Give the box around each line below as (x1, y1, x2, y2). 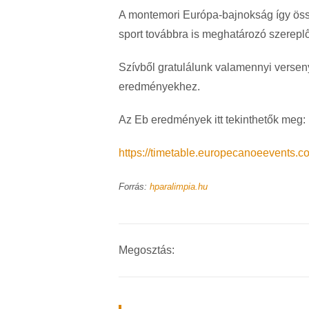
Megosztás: (119, 244, 175, 257)
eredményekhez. (119, 81, 200, 93)
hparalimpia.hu (150, 181, 208, 192)
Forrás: (119, 181, 150, 192)
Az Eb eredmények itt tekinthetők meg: (119, 114, 306, 126)
